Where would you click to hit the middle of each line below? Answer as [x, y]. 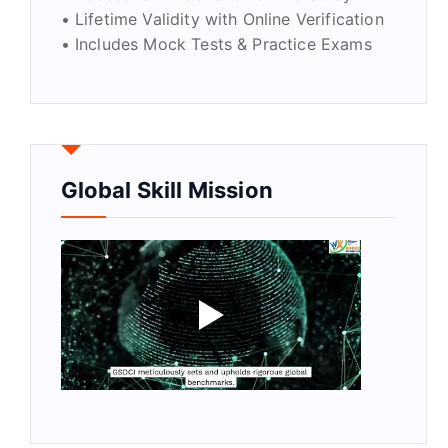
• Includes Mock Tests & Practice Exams [216, 44]
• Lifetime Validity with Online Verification [222, 19]
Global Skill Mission [166, 190]
